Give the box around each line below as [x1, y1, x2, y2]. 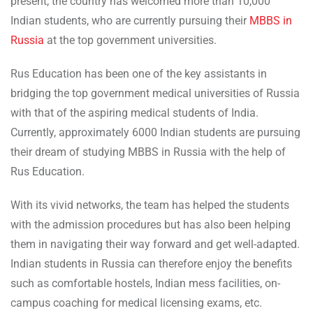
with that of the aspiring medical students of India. [10, 105, 259, 119]
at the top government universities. [44, 33, 219, 47]
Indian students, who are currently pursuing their [10, 13, 249, 27]
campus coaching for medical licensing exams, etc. [10, 296, 262, 310]
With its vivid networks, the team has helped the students [10, 198, 289, 212]
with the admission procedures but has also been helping [10, 217, 291, 231]
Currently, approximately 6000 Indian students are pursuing [10, 125, 300, 139]
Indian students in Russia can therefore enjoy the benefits [10, 256, 292, 270]
